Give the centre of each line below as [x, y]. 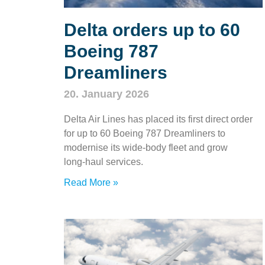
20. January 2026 [106, 94]
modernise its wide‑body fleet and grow [146, 147]
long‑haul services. [103, 161]
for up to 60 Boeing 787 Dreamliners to [144, 133]
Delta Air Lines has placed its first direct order [158, 119]
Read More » [91, 182]
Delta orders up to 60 [152, 30]
